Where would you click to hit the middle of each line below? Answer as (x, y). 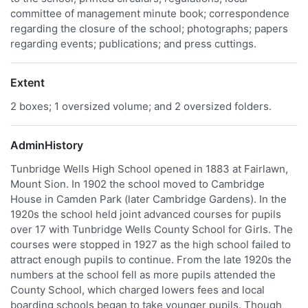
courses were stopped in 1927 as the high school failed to (151, 244)
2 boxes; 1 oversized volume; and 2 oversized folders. (141, 106)
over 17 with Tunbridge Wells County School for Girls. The (152, 229)
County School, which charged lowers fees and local (137, 290)
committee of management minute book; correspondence (150, 13)
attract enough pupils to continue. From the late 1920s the (151, 260)
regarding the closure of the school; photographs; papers (149, 29)
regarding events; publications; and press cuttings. (133, 44)
